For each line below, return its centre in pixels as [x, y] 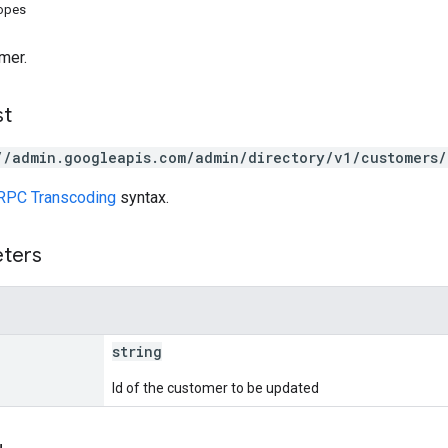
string [137, 351]
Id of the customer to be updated [215, 387]
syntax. [142, 197]
